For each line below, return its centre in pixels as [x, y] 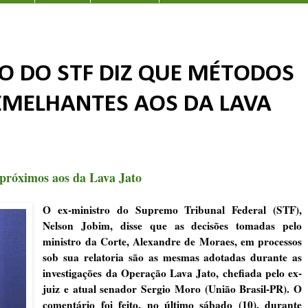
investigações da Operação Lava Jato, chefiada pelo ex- [172, 273]
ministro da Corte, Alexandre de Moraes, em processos [172, 241]
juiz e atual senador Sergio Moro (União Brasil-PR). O [172, 288]
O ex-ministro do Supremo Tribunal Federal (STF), [172, 209]
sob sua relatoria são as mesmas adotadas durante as [172, 257]
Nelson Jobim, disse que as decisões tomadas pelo [172, 225]
